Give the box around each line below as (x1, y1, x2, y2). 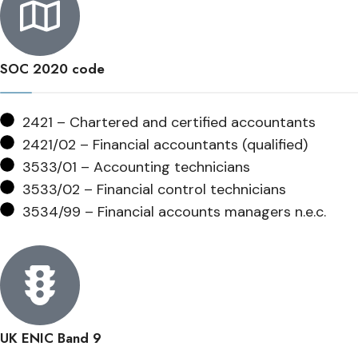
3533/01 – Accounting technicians (22, 157, 250, 177)
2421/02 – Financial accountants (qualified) (22, 135, 308, 154)
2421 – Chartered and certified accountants (22, 113, 316, 132)
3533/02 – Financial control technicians (22, 180, 286, 199)
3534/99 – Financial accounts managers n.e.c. (22, 202, 326, 221)
